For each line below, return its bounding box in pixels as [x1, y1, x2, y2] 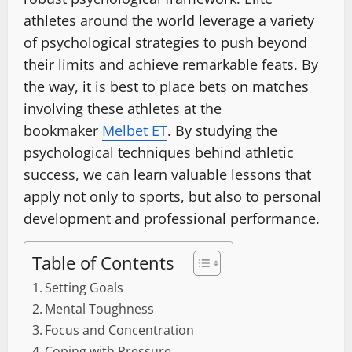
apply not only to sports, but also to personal [24, 187, 321, 207]
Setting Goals [45, 279, 124, 297]
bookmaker [24, 121, 102, 141]
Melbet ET [102, 121, 167, 141]
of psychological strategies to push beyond [24, 33, 307, 53]
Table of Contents [32, 251, 174, 274]
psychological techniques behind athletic [24, 143, 294, 163]
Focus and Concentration [45, 321, 195, 339]
